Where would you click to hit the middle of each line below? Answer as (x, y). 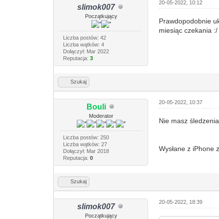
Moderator (101, 116)
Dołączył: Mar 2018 (86, 151)
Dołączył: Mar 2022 (86, 51)
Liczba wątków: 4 (83, 44)
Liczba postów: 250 (86, 137)
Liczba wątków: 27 (85, 144)
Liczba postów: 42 (84, 37)
